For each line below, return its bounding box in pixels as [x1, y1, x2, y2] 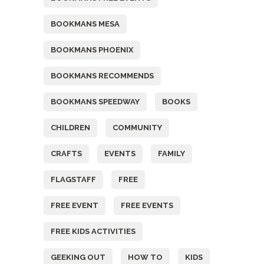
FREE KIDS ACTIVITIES [51, 227, 136, 236]
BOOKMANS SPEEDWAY [51, 97, 140, 106]
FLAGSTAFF [51, 175, 96, 184]
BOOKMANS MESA [51, 19, 120, 28]
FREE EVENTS [121, 201, 173, 210]
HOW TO [128, 253, 163, 262]
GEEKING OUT [51, 253, 105, 262]
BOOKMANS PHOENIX [51, 45, 133, 54]
